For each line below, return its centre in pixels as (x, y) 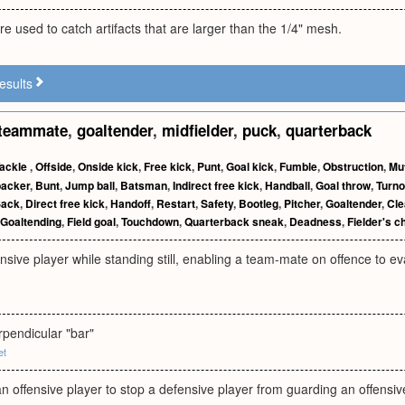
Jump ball (90, 185)
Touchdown (150, 221)
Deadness (316, 221)
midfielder (198, 130)
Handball (287, 185)
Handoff (131, 203)
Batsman (144, 185)
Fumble (298, 166)
